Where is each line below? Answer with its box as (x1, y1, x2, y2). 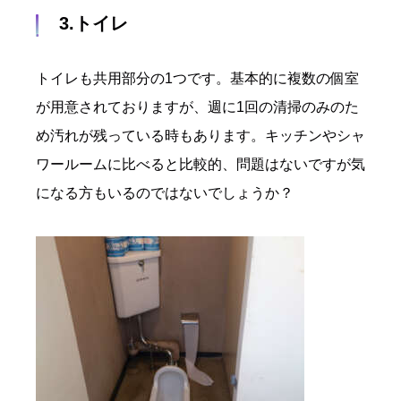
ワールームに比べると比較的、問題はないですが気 (36, 157, 365, 173)
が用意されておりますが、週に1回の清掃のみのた (36, 99, 359, 115)
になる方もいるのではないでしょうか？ (36, 185, 294, 201)
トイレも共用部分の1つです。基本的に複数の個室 (36, 71, 359, 87)
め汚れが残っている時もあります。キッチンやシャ (36, 128, 365, 144)
